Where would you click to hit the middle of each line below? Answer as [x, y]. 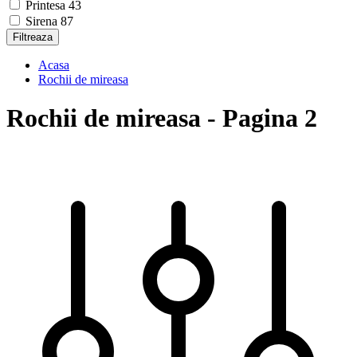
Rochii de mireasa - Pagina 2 [162, 118]
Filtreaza [33, 37]
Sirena [43, 21]
